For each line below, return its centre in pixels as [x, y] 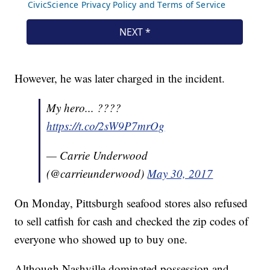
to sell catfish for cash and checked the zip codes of [132, 221]
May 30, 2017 [180, 174]
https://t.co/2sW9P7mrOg [106, 126]
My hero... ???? [84, 108]
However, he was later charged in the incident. [122, 78]
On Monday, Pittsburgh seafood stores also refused [131, 203]
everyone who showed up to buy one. [105, 239]
